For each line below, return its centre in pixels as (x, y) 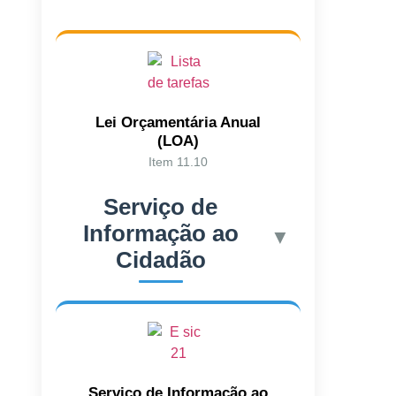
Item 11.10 (179, 161)
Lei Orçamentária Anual (179, 122)
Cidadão (160, 259)
